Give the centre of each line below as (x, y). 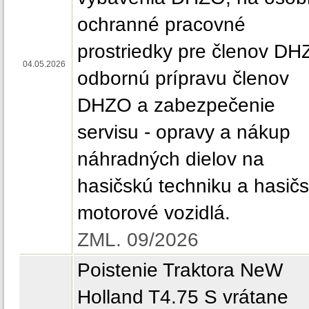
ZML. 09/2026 (138, 239)
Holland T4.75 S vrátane (183, 297)
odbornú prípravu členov (183, 78)
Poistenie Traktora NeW (180, 270)
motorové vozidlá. (154, 212)
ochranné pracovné (161, 24)
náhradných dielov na (171, 159)
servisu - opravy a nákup (184, 132)
